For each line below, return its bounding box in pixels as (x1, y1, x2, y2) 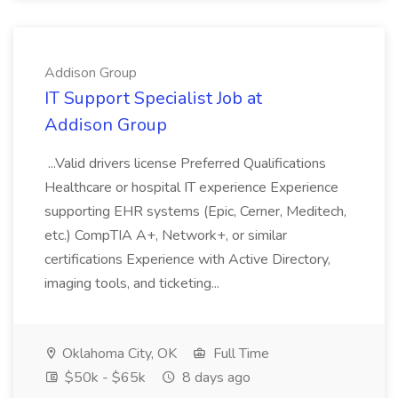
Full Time (210, 344, 269, 363)
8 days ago (179, 368, 251, 387)
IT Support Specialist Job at (44, 86, 262, 110)
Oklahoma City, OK (59, 344, 177, 363)
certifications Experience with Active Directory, (44, 250, 330, 269)
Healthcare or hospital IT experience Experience (44, 178, 338, 197)
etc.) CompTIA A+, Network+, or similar (44, 226, 287, 245)
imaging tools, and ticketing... (44, 274, 223, 293)
